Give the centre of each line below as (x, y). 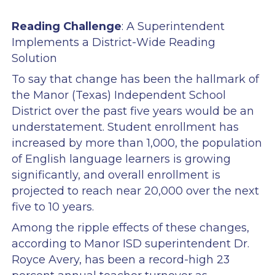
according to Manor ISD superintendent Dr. (130, 244)
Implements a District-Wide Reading (113, 42)
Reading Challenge (66, 26)
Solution (34, 58)
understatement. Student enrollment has (125, 127)
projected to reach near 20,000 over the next (135, 191)
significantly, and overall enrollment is (116, 175)
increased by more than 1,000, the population (137, 143)
